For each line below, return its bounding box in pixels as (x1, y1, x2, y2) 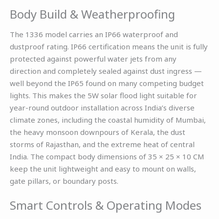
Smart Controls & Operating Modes (10, 197, 201, 213)
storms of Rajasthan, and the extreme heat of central (10, 139, 195, 149)
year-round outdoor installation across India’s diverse (10, 102, 195, 112)
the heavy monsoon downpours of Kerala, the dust (10, 127, 185, 137)
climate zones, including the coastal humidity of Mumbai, (10, 114, 206, 125)
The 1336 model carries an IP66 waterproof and (10, 29, 178, 39)
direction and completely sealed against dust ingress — (10, 66, 202, 76)
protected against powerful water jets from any (10, 53, 176, 64)
